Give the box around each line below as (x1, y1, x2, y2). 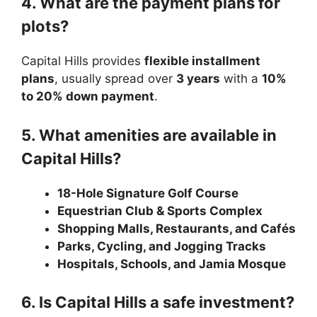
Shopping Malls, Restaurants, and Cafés (57, 221, 296, 236)
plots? (21, 17, 69, 36)
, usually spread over (54, 71, 176, 86)
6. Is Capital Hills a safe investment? (21, 293, 294, 312)
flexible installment (144, 54, 260, 69)
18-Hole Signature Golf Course (57, 185, 238, 200)
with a (220, 71, 262, 86)
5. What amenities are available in (21, 125, 277, 144)
